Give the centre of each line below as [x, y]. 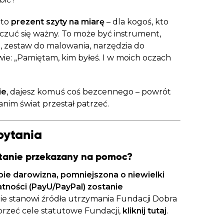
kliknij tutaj [144, 211]
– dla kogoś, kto [136, 22]
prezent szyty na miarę [56, 22]
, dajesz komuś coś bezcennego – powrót [88, 92]
